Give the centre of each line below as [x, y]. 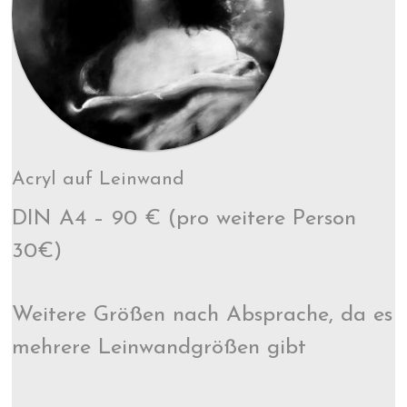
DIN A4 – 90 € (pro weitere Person [184, 219]
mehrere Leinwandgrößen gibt [159, 347]
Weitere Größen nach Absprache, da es [203, 315]
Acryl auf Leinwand [99, 179]
